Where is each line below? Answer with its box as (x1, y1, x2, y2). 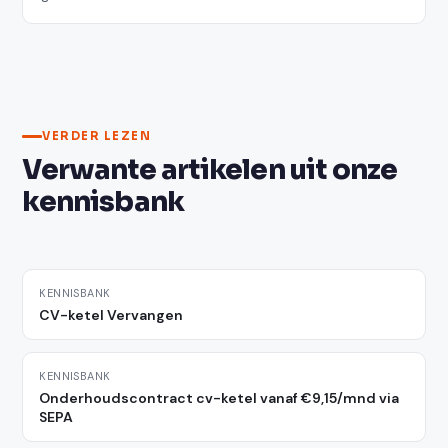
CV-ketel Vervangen (39, 306, 184, 325)
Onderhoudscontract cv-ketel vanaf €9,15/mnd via (39, 389, 400, 408)
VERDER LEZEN (42, 129, 152, 144)
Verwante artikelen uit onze (22, 153, 398, 188)
